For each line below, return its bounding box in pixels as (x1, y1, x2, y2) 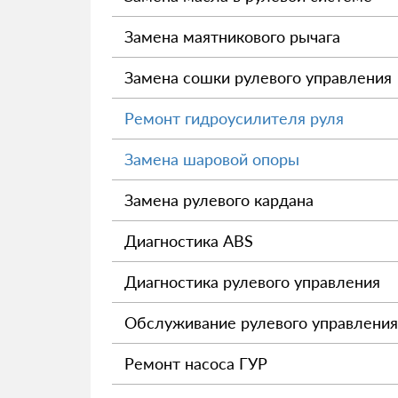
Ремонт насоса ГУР (124, 354, 267, 373)
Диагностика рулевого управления (124, 272, 380, 291)
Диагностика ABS (124, 231, 253, 251)
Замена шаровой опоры (124, 149, 299, 169)
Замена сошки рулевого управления (124, 68, 392, 87)
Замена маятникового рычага (124, 27, 340, 46)
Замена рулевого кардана (124, 190, 314, 210)
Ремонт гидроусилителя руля (124, 108, 344, 128)
